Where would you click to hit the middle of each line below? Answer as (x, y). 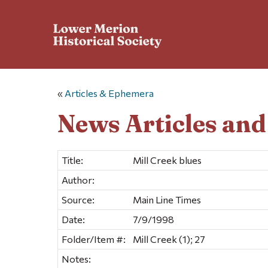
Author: (78, 179)
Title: (72, 160)
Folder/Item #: (94, 239)
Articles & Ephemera (109, 93)
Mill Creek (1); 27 (169, 239)
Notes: (76, 258)
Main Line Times (167, 199)
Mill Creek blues (167, 160)
